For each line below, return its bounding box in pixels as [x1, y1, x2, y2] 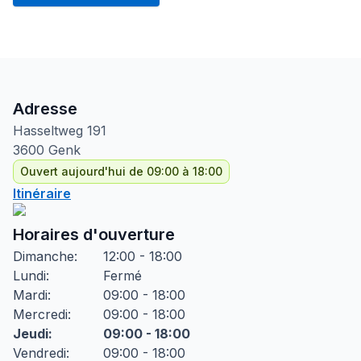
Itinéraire [13, 185, 71, 201]
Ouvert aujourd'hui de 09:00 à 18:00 [20, 164, 222, 178]
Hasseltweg [13, 122, 83, 139]
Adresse [13, 99, 77, 118]
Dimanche [13, 248, 74, 264]
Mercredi [13, 306, 68, 322]
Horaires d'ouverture [13, 225, 175, 244]
